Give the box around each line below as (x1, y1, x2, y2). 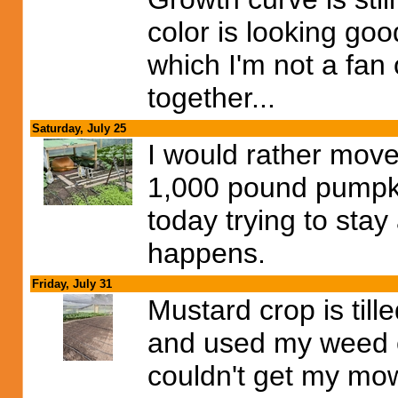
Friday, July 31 (32, 277, 112, 291)
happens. (147, 237, 266, 269)
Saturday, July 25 (32, 122, 126, 135)
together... (147, 82, 275, 114)
